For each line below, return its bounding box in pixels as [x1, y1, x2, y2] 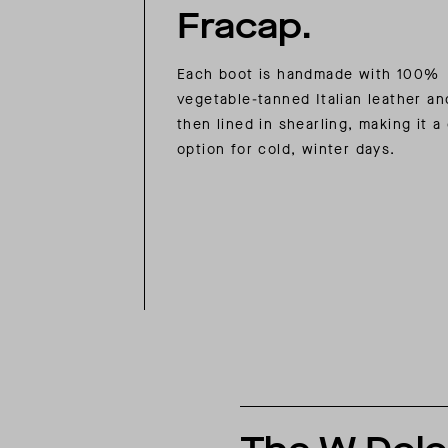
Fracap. [177, 2, 312, 50]
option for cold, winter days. [177, 140, 396, 159]
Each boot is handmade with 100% [177, 65, 440, 84]
